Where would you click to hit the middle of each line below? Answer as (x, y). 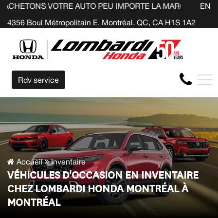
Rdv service (38, 80)
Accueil (29, 162)
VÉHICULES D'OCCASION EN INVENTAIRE (103, 174)
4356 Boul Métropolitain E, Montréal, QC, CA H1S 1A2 (101, 22)
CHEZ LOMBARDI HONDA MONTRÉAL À (98, 188)
